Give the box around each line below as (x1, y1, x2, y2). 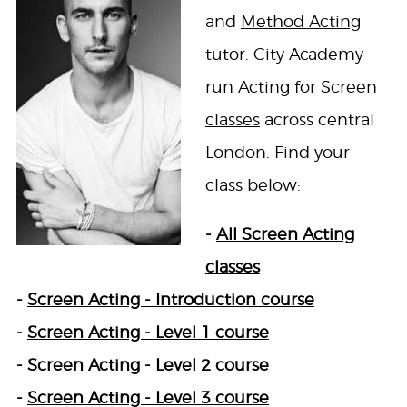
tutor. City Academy (204, 45, 363, 65)
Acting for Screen (237, 77, 377, 97)
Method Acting (240, 12, 361, 32)
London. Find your (204, 143, 350, 163)
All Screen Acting (215, 224, 354, 244)
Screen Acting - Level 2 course (26, 355, 269, 375)
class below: (204, 175, 301, 195)
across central (259, 110, 374, 130)
